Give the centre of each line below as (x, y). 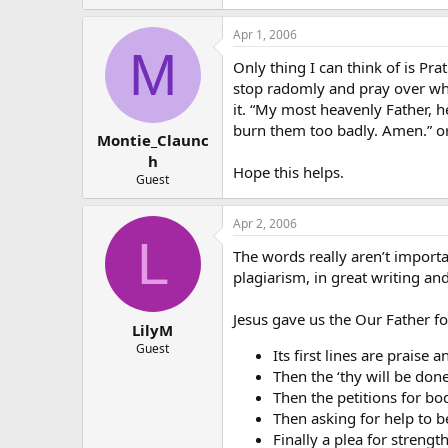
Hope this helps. (288, 171)
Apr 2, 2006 (265, 223)
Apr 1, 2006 (265, 34)
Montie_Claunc (152, 140)
